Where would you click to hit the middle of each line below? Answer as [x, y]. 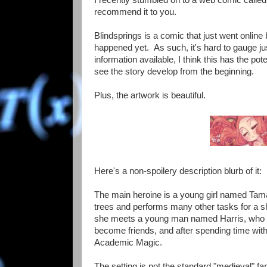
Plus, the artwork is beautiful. [150, 95]
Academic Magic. [128, 243]
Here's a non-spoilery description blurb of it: [178, 171]
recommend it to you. [135, 12]
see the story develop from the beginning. [174, 71]
